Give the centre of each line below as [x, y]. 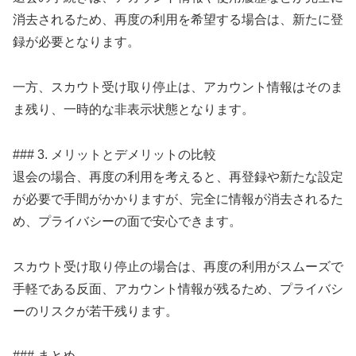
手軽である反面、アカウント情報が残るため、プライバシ [178, 288]
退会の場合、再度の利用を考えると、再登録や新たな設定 [178, 176]
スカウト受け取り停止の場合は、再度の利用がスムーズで [178, 266]
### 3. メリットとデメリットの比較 [114, 154]
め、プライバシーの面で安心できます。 [127, 221]
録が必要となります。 [76, 42]
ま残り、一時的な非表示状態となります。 [133, 110]
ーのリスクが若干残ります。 [95, 311]
